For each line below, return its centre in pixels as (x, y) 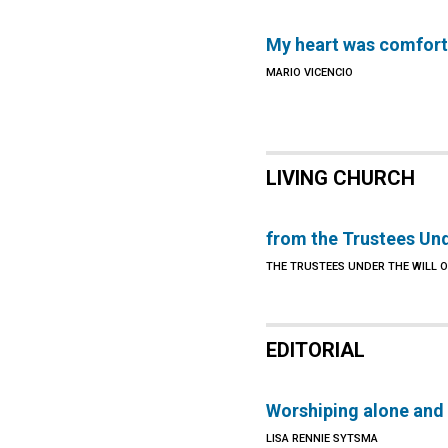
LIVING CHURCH (341, 178)
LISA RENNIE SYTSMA (322, 438)
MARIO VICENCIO (310, 72)
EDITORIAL (316, 350)
